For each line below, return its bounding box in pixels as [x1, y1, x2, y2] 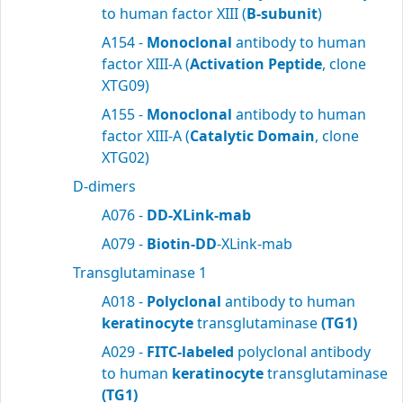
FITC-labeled [147, 342, 234, 362]
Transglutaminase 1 [73, 263, 207, 282]
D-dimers [73, 176, 136, 196]
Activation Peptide [190, 54, 322, 74]
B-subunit [246, 4, 318, 23]
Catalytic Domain [190, 126, 315, 146]
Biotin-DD [147, 234, 217, 254]
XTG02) [102, 148, 149, 167]
